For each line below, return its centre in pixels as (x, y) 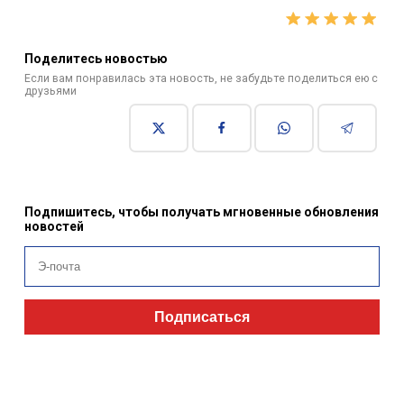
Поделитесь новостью (96, 59)
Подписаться (202, 317)
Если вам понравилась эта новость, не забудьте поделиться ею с (201, 79)
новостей (54, 227)
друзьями (50, 92)
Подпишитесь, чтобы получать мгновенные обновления (201, 212)
